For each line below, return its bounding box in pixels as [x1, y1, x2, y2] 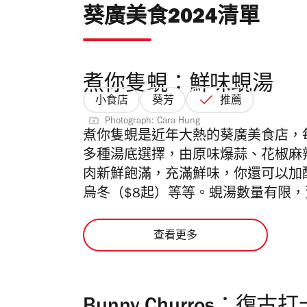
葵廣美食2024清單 [83, 8, 260, 30]
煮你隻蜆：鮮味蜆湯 [83, 75, 274, 97]
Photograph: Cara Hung [105, 117, 200, 127]
